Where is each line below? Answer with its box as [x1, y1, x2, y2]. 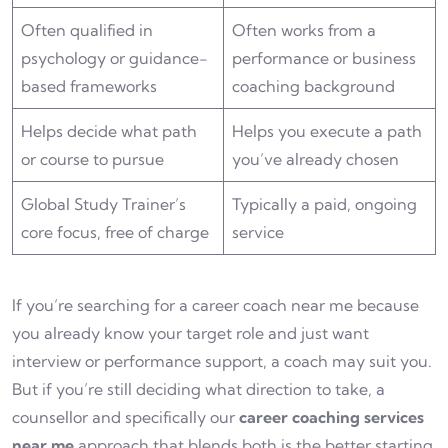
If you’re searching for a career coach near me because [12, 295, 419, 316]
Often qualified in [21, 20, 153, 41]
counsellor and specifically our [12, 407, 239, 428]
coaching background [232, 76, 395, 97]
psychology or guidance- [21, 48, 208, 69]
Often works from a [232, 20, 376, 41]
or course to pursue [21, 149, 164, 170]
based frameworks [21, 76, 157, 97]
